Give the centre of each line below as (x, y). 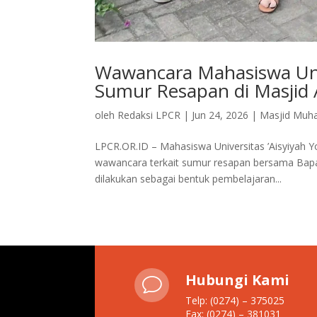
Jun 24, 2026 (220, 115)
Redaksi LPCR (149, 115)
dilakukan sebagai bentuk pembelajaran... (189, 178)
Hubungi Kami (237, 279)
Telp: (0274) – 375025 (235, 300)
